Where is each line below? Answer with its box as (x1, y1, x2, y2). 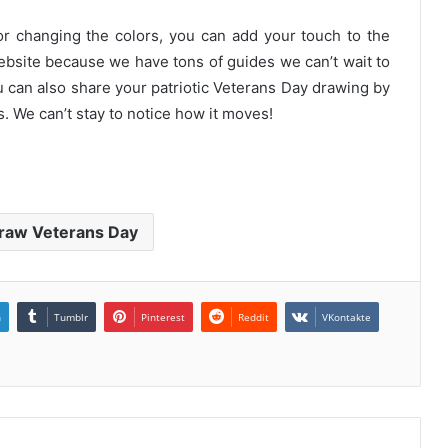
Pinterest (141, 309, 185, 324)
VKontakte (322, 309, 371, 324)
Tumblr (54, 309, 88, 324)
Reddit (238, 309, 269, 324)
